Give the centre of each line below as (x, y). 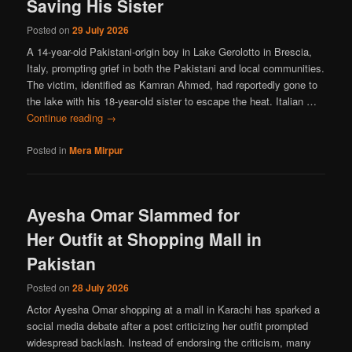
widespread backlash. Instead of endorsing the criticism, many (169, 343)
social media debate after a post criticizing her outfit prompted (168, 326)
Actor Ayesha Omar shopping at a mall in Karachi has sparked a (174, 310)
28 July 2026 (101, 288)
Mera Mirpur (97, 150)
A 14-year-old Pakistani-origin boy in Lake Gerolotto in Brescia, (170, 52)
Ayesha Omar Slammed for (134, 214)
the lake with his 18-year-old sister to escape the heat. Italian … (172, 101)
